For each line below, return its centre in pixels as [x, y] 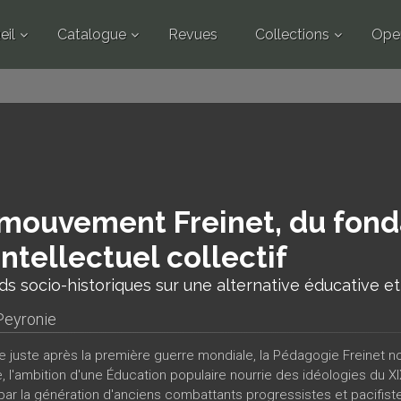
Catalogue [91, 34]
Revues [192, 34]
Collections [292, 34]
